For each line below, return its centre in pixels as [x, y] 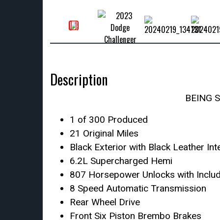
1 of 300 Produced [109, 120]
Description [79, 79]
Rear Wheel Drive [105, 202]
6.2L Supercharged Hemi [121, 161]
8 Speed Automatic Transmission [138, 188]
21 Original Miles [104, 133]
